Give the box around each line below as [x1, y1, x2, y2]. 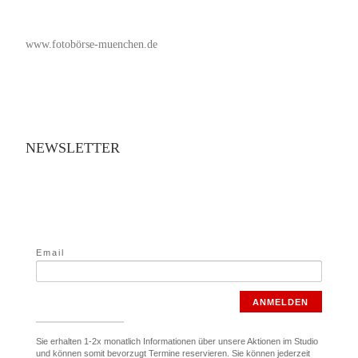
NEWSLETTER [25, 140, 120, 157]
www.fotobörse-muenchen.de [25, 38, 157, 51]
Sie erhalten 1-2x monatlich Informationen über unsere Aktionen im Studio [36, 336, 319, 347]
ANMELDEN [253, 296, 309, 307]
